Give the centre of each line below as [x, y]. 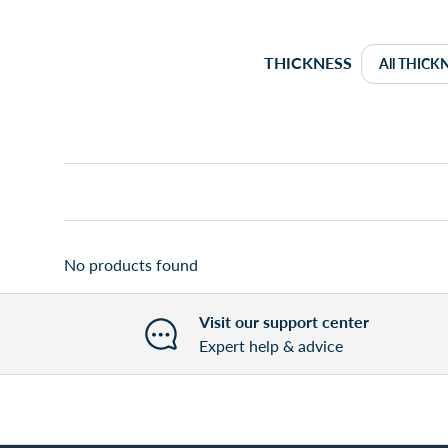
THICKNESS [308, 63]
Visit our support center [284, 321]
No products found [131, 264]
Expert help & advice [271, 345]
